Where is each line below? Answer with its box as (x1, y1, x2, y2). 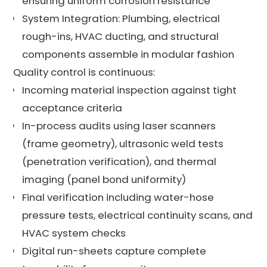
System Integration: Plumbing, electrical (22, 11, 221, 26)
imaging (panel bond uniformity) (22, 172, 187, 187)
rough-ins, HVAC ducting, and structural (22, 29, 219, 44)
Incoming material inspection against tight (22, 82, 237, 97)
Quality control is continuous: (13, 64, 156, 79)
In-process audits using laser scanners (22, 118, 216, 133)
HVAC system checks (22, 225, 126, 240)
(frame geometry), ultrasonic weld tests (22, 136, 224, 151)
